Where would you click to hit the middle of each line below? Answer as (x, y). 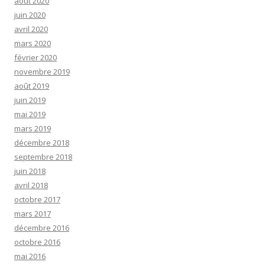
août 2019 (32, 86)
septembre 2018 (43, 157)
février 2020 (35, 57)
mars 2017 (33, 214)
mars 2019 (33, 128)
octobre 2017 (37, 199)
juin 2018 (30, 171)
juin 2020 (30, 15)
